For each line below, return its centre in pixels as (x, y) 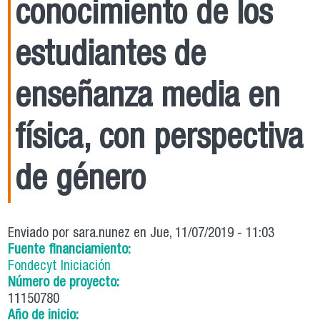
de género (81, 182)
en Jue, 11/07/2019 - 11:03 (202, 234)
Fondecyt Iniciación (60, 267)
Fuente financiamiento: (71, 251)
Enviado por (41, 234)
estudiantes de (111, 58)
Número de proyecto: (66, 284)
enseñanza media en (148, 100)
